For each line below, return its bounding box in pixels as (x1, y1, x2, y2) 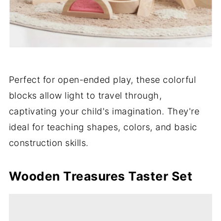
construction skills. (8, 137, 89, 148)
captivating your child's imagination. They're (8, 106, 200, 116)
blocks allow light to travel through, (8, 90, 162, 101)
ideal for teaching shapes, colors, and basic (8, 121, 197, 132)
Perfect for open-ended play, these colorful (8, 74, 196, 85)
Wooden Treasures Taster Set (8, 168, 193, 184)
